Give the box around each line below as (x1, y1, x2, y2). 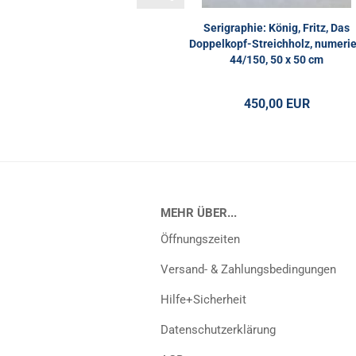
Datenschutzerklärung (161, 323, 276, 337)
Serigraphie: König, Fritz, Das (203, 21, 350, 34)
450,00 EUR (243, 96, 310, 111)
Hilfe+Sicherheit (161, 292, 246, 307)
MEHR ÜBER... (161, 206, 237, 220)
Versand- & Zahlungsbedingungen (161, 262, 336, 277)
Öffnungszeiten (161, 232, 240, 246)
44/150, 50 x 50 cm (230, 53, 323, 66)
